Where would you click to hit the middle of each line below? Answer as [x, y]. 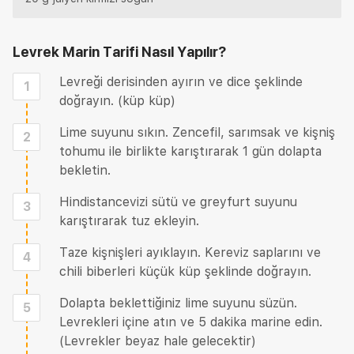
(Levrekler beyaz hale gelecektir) [158, 341]
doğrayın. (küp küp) [117, 101]
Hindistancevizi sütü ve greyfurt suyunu [178, 202]
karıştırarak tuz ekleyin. [129, 221]
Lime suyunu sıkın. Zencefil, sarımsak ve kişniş [197, 132]
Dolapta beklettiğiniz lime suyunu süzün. [178, 303]
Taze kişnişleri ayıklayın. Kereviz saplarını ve [190, 252]
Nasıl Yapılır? [182, 52]
